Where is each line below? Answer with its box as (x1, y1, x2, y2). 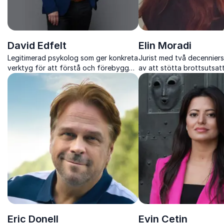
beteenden (7, 73, 43, 82)
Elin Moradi (138, 39, 191, 51)
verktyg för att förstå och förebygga (7, 63, 133, 72)
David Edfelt (7, 39, 66, 51)
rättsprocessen (138, 73, 189, 82)
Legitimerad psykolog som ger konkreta (7, 53, 138, 62)
